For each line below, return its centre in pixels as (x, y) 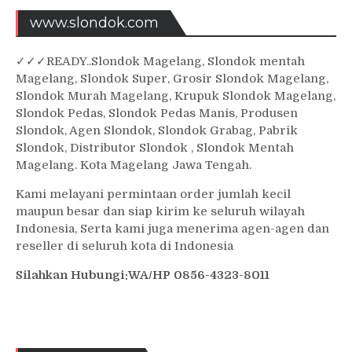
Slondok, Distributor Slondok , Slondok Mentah (155, 147)
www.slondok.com (94, 22)
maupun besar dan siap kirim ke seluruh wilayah (160, 211)
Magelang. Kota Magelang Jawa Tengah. (134, 165)
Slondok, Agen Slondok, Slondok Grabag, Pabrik (157, 130)
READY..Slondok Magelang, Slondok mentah (176, 61)
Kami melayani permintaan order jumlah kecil (153, 194)
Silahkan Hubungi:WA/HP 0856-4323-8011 (143, 275)
